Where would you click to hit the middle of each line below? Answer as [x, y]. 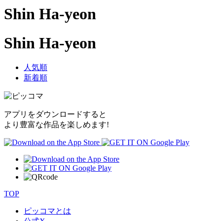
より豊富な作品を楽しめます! [56, 125]
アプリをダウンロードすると [55, 114]
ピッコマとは [47, 211]
